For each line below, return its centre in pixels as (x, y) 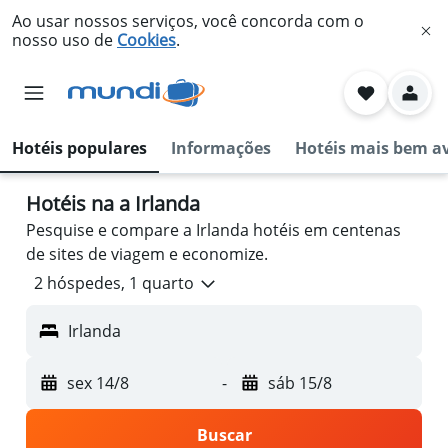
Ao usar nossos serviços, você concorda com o (188, 21)
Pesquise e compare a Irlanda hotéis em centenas (213, 230)
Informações (221, 148)
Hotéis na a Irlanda (113, 203)
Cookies (146, 40)
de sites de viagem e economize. (147, 254)
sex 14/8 (98, 383)
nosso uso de (64, 40)
